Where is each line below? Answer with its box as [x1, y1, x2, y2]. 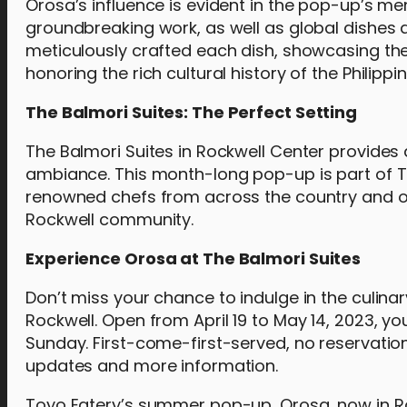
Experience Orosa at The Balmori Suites [25, 246, 362, 270]
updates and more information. [25, 353, 279, 377]
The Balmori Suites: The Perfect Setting [25, 100, 358, 124]
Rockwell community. [25, 207, 194, 231]
